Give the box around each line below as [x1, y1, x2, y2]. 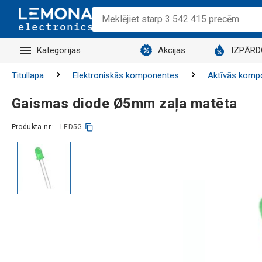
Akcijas [157, 45, 186, 56]
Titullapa [11, 70, 44, 81]
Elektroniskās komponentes [72, 70, 179, 81]
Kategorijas [36, 45, 81, 56]
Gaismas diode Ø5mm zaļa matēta [11, 95, 237, 112]
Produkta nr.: [11, 123, 54, 131]
